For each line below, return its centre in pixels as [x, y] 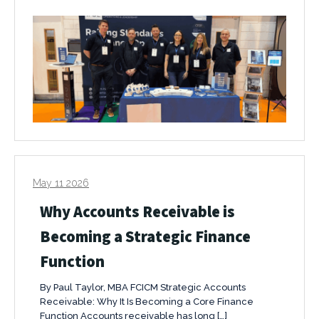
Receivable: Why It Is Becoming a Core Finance [147, 302]
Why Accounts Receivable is [137, 211]
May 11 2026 [61, 183]
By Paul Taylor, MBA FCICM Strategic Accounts [143, 288]
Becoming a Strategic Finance [145, 236]
